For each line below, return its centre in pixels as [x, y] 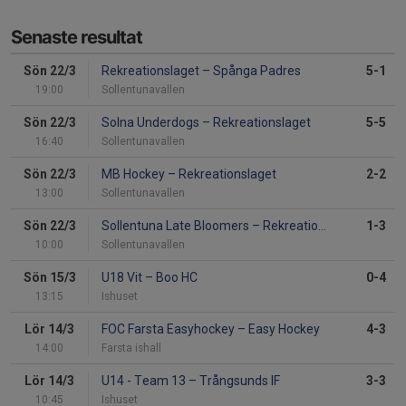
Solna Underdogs [152, 123]
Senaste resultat [77, 38]
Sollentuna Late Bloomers [177, 226]
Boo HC [175, 278]
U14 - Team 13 [145, 381]
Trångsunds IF [238, 381]
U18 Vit [123, 278]
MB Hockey [135, 174]
